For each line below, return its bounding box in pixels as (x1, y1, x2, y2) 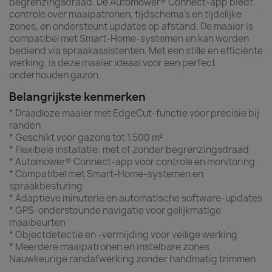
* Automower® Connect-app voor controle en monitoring (9, 155, 255, 168)
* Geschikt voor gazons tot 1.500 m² (9, 131, 163, 144)
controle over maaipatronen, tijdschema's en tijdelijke (9, 8, 242, 21)
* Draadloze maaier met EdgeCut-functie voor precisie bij (9, 107, 259, 120)
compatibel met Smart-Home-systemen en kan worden (9, 32, 249, 45)
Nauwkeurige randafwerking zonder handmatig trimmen (9, 253, 256, 265)
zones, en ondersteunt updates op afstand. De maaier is (9, 20, 253, 33)
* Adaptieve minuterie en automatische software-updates (9, 192, 262, 205)
